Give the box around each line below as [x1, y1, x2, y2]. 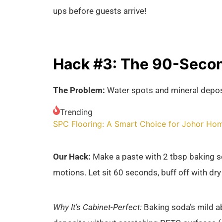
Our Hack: [53, 151, 91, 162]
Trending [60, 107, 93, 117]
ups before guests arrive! [53, 5, 146, 16]
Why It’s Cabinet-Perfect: [53, 202, 142, 213]
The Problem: [53, 85, 105, 96]
